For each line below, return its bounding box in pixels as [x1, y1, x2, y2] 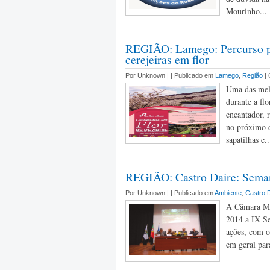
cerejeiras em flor [125, 51, 209, 67]
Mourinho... [226, 5, 267, 17]
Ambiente [215, 189, 242, 196]
